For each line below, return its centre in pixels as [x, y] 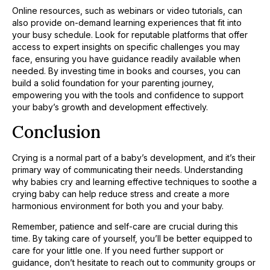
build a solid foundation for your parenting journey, [113, 83]
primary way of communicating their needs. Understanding [127, 169]
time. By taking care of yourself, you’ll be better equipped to [132, 239]
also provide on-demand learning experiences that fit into [127, 23]
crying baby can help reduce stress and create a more [121, 193]
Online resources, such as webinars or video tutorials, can [127, 11]
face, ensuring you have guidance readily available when [126, 59]
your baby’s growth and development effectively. [110, 107]
